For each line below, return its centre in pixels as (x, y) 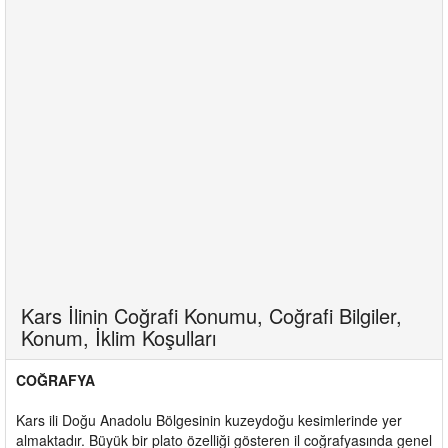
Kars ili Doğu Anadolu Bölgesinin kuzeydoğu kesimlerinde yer (209, 419)
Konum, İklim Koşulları (118, 337)
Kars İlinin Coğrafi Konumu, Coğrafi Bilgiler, (211, 315)
